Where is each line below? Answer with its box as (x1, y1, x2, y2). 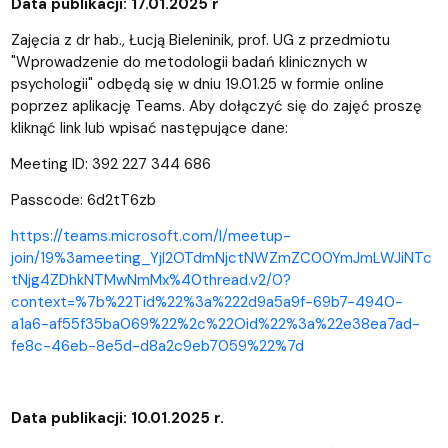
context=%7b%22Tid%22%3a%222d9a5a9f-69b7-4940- (10, 291, 403, 312)
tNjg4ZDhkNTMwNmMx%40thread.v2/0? (10, 269, 291, 290)
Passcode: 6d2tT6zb (10, 189, 156, 210)
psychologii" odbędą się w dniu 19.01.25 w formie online (10, 73, 384, 94)
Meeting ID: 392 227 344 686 (10, 153, 211, 174)
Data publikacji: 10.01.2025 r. (10, 407, 224, 428)
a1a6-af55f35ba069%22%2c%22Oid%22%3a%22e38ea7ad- (10, 313, 420, 334)
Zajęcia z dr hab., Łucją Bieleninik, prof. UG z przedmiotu (10, 29, 390, 50)
